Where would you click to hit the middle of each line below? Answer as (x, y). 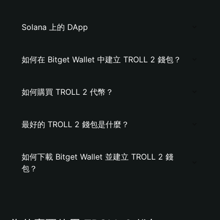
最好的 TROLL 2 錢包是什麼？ (75, 124)
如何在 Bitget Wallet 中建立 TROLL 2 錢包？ (101, 59)
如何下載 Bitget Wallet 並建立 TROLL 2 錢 (97, 157)
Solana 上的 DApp (55, 27)
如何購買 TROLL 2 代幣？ (68, 92)
